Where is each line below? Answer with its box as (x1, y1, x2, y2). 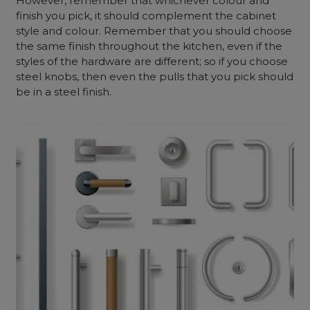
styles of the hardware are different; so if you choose (16, 55, 289, 68)
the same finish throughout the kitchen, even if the (16, 39, 283, 53)
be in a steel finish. (16, 85, 115, 98)
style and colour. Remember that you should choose (16, 24, 293, 37)
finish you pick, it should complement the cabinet (16, 9, 277, 22)
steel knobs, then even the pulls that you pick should (16, 70, 294, 83)
